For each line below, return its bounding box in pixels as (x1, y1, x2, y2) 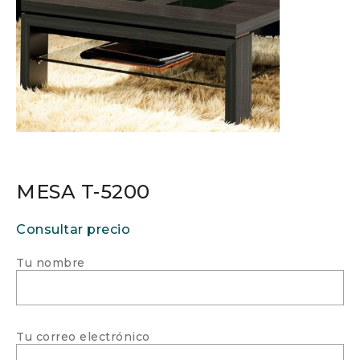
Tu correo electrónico (16, 329, 150, 344)
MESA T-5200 (16, 179, 150, 203)
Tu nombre (16, 255, 85, 270)
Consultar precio (16, 221, 130, 237)
